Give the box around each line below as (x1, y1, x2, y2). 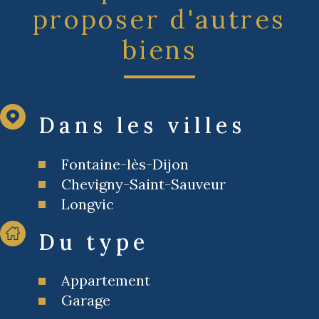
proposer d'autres (32, 2, 287, 36)
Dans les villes (38, 111, 246, 139)
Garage (61, 291, 110, 310)
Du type (38, 228, 149, 256)
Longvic (61, 194, 114, 213)
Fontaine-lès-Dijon (61, 155, 189, 173)
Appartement (61, 271, 150, 290)
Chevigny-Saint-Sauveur (61, 174, 226, 193)
